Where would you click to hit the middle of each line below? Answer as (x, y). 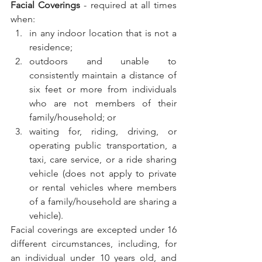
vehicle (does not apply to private (103, 173)
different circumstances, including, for (94, 244)
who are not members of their (103, 103)
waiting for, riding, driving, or (103, 131)
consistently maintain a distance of (103, 75)
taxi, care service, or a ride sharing (103, 159)
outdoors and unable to (103, 61)
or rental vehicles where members (103, 187)
